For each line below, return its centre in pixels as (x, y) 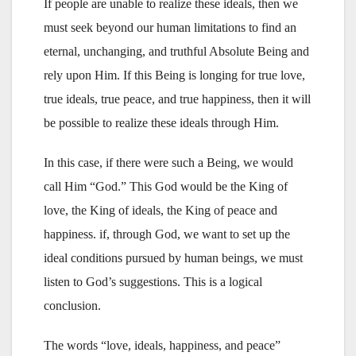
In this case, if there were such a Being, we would (168, 162)
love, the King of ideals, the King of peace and (161, 210)
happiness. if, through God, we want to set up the (167, 234)
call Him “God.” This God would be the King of (166, 186)
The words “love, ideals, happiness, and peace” (162, 345)
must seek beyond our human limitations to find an (170, 27)
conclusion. (72, 305)
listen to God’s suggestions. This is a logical (153, 281)
